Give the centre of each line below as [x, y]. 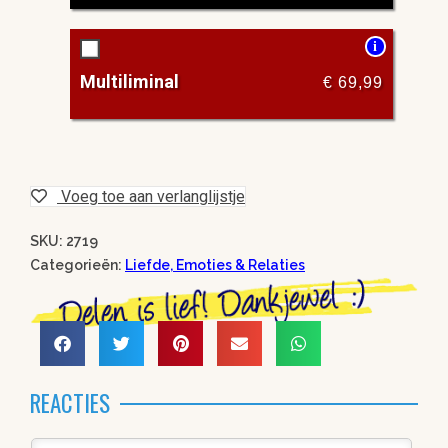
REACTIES [70, 403]
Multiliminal [129, 81]
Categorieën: [77, 264]
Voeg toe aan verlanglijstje [153, 196]
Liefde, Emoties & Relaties [215, 264]
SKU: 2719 [64, 240]
